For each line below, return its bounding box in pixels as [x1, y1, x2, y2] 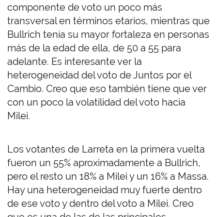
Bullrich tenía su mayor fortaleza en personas [7, 29, 209, 41]
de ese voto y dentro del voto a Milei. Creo [7, 198, 194, 210]
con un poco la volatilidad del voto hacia [7, 96, 186, 108]
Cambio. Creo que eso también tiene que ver [7, 83, 207, 95]
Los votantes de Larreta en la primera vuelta [7, 143, 205, 155]
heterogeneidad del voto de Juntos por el [7, 69, 191, 81]
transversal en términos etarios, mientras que [7, 15, 210, 27]
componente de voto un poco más [7, 1, 162, 14]
